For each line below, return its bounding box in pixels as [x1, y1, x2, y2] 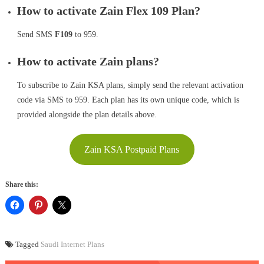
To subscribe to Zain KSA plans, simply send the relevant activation [16, 81, 243, 90]
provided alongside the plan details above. [16, 110, 157, 120]
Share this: [5, 180, 38, 189]
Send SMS [16, 30, 55, 39]
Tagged [15, 240, 41, 249]
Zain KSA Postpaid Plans [84, 144, 180, 154]
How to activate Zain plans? [16, 55, 159, 68]
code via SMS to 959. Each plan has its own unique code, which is [16, 95, 239, 105]
